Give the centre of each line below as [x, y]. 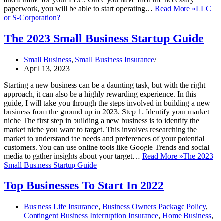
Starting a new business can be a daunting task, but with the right [105, 85]
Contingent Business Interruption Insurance [91, 216]
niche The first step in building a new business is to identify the [102, 120]
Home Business [187, 216]
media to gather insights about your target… [73, 156]
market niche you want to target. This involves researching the [100, 129]
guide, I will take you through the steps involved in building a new [107, 103]
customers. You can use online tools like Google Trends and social [107, 147]
